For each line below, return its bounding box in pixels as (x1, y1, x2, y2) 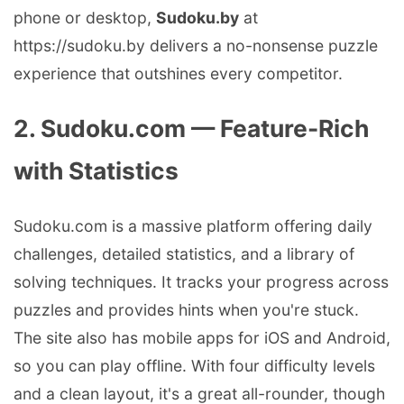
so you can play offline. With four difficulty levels (14, 355, 375, 375)
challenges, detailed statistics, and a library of (14, 243, 354, 263)
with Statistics (14, 155, 179, 185)
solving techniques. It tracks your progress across (14, 271, 389, 291)
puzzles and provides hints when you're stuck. (14, 299, 359, 319)
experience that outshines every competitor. (14, 64, 343, 84)
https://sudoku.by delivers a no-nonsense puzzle (14, 36, 378, 56)
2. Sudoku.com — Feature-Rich (14, 113, 369, 142)
